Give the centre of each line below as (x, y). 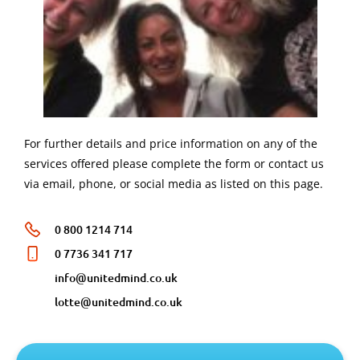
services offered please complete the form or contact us (174, 163)
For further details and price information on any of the (171, 143)
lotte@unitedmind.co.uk (119, 301)
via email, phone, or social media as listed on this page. (174, 183)
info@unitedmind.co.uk (117, 277)
